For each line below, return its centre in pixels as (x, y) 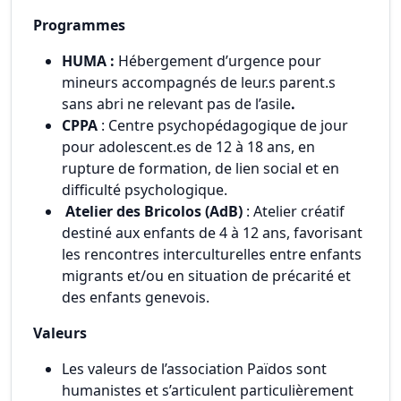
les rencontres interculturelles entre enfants (212, 254)
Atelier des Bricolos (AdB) (154, 211)
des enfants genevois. (137, 297)
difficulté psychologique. (146, 190)
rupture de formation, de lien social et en (200, 168)
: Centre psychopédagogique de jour (225, 125)
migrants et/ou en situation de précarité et (206, 276)
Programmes (81, 25)
